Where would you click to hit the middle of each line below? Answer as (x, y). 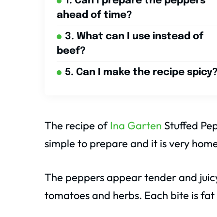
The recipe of (77, 126)
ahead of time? (94, 15)
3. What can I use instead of (134, 37)
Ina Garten (136, 126)
